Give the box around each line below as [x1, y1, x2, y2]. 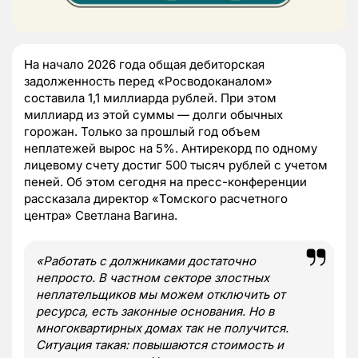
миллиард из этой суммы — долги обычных [24, 106, 283, 122]
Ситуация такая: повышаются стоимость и [36, 336, 284, 352]
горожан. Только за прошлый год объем [24, 123, 261, 139]
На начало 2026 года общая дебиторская [24, 56, 265, 72]
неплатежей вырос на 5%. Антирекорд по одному [24, 140, 317, 156]
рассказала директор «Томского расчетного [24, 190, 288, 206]
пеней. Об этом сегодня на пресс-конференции [24, 173, 307, 189]
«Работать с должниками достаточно [36, 253, 256, 268]
